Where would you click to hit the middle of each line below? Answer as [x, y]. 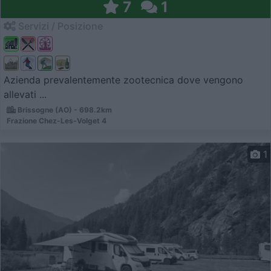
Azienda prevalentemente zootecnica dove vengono [123, 80]
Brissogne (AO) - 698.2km [64, 110]
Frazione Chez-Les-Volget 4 [57, 121]
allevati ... [25, 95]
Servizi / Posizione [59, 26]
